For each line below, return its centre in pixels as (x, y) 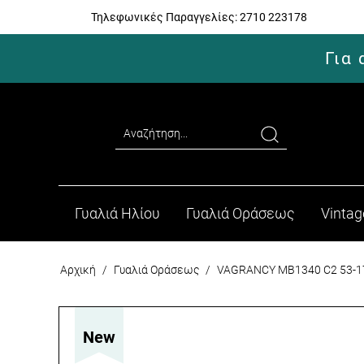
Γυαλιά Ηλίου (117, 213)
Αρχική (78, 269)
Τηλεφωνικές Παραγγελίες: (164, 17)
